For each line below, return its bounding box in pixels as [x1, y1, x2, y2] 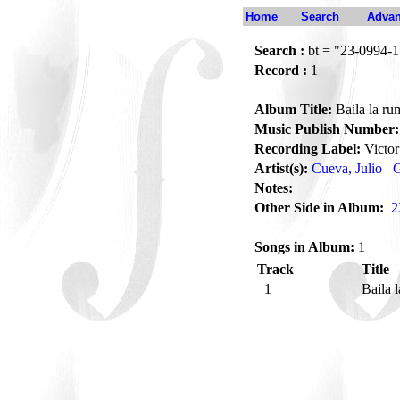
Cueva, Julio [312, 161, 382, 176]
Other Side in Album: [254, 200, 384, 215]
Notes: [254, 180, 293, 196]
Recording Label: [254, 141, 361, 156]
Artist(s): [254, 161, 308, 176]
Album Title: [254, 102, 332, 117]
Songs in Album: [254, 239, 354, 254]
